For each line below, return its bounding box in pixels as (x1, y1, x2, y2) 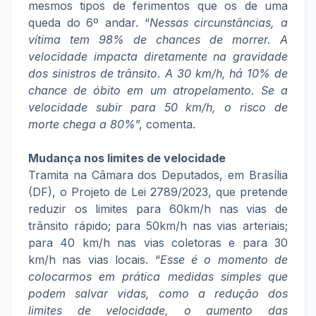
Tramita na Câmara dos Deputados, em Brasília (28, 168, 288, 182)
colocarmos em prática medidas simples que (28, 269, 288, 284)
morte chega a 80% (28, 117, 135, 131)
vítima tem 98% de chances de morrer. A (28, 32, 288, 47)
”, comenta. (135, 117, 195, 131)
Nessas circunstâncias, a (149, 16, 288, 30)
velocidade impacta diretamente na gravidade (28, 49, 288, 63)
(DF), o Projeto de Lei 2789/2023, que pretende (28, 185, 288, 199)
